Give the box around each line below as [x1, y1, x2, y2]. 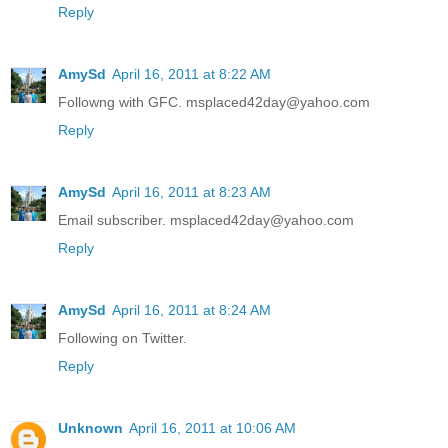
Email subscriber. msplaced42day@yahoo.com [58, 212, 354, 229]
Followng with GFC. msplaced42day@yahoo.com [58, 94, 370, 111]
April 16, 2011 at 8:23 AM [112, 184, 271, 201]
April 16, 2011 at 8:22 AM [112, 66, 271, 83]
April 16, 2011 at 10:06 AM [129, 420, 296, 437]
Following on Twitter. [58, 330, 187, 347]
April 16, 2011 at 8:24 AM [112, 302, 271, 319]
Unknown [58, 420, 123, 437]
